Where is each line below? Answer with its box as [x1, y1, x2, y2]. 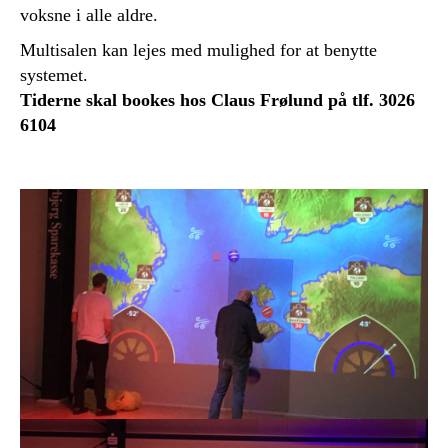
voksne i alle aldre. [20, 5, 158, 25]
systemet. [20, 65, 88, 85]
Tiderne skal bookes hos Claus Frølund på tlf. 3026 [20, 90, 415, 110]
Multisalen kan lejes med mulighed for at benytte [20, 40, 377, 60]
